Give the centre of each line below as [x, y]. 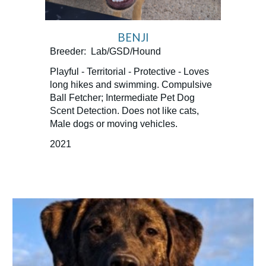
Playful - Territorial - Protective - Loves [130, 71]
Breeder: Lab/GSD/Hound [107, 51]
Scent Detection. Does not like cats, [125, 110]
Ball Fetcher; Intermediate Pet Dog [123, 97]
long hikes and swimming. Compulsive [131, 84]
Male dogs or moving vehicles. [114, 123]
